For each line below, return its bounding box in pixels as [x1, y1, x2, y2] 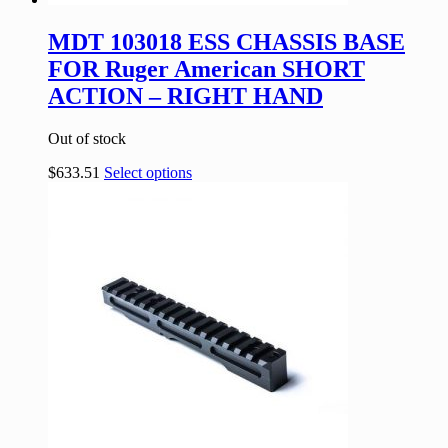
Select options [104, 163, 192, 181]
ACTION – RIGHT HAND [48, 83, 323, 110]
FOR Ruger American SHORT [48, 56, 365, 83]
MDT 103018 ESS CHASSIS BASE [48, 29, 405, 56]
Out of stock [48, 129, 126, 147]
